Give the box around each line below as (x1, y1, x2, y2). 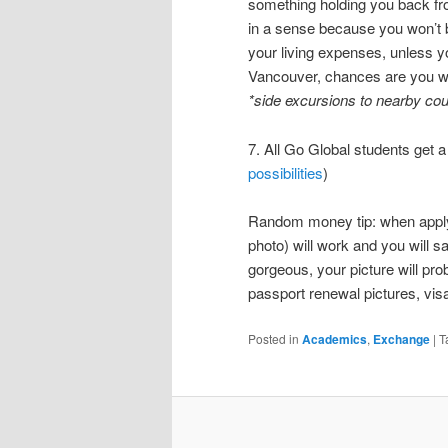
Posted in (248, 329, 299, 347)
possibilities (248, 161, 323, 183)
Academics (302, 329, 367, 348)
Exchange (373, 329, 430, 348)
